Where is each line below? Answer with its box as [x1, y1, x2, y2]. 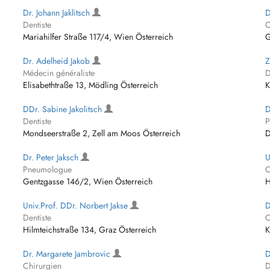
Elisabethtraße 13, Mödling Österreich [23, 79, 159, 91]
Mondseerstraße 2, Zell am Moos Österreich [23, 127, 181, 139]
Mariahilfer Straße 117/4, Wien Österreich [23, 31, 174, 43]
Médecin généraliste [23, 67, 95, 79]
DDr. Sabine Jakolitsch [23, 103, 105, 115]
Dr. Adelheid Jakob [23, 55, 93, 67]
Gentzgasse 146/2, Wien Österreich [23, 175, 153, 187]
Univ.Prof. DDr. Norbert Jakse [23, 199, 131, 212]
